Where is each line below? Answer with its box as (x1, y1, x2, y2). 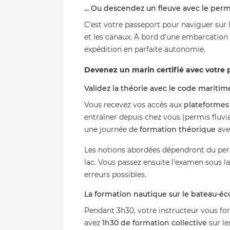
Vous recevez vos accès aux (84, 100, 184, 109)
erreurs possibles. (84, 170, 146, 179)
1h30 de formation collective (102, 218, 207, 227)
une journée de (84, 125, 140, 134)
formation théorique (140, 125, 216, 134)
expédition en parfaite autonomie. (84, 45, 205, 54)
